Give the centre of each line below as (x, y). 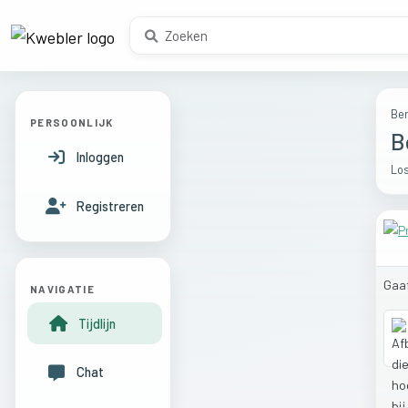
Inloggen (100, 157)
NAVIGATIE (63, 289)
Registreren (110, 206)
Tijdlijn (97, 323)
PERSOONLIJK (72, 122)
